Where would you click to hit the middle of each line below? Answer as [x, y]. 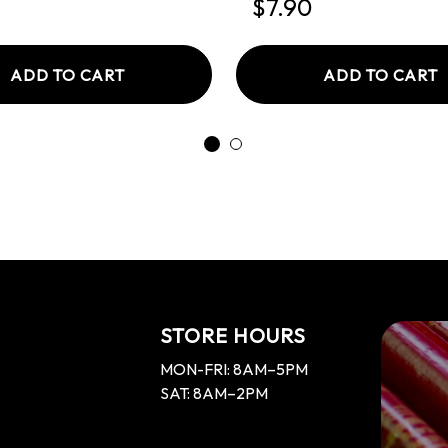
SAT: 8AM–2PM [214, 393]
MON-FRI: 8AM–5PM [234, 369]
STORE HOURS [233, 335]
